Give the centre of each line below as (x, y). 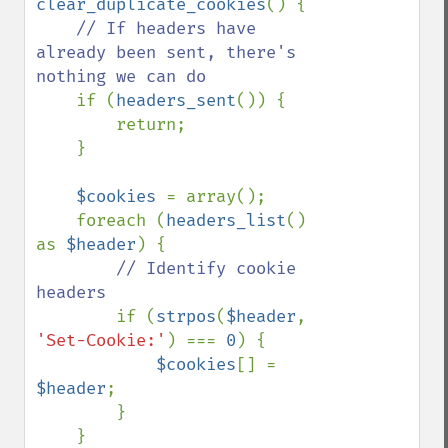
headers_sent (176, 100)
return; (76, 124)
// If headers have (166, 28)
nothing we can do (121, 76)
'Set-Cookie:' (101, 340)
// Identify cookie (206, 268)
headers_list (226, 220)
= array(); (216, 196)
